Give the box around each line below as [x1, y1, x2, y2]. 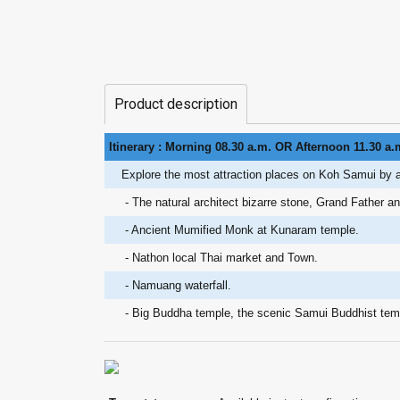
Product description [114, 96, 237, 112]
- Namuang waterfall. [121, 279, 231, 292]
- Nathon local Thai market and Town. [121, 251, 318, 264]
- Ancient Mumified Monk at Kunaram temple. [121, 223, 359, 237]
